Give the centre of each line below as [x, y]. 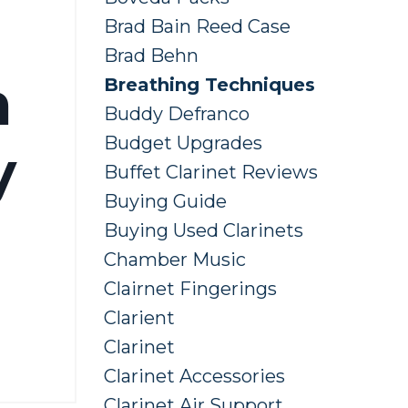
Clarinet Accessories [194, 377]
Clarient [139, 318]
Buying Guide [165, 202]
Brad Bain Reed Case [197, 27]
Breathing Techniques [209, 85]
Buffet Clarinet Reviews [210, 173]
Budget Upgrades [183, 143]
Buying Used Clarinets [203, 231]
